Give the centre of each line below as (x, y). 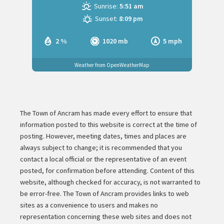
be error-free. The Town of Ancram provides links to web (105, 194)
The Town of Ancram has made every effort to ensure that (106, 113)
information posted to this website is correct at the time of (109, 125)
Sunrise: (106, 6)
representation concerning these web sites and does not (106, 217)
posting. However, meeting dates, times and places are (103, 136)
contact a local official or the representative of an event (103, 159)
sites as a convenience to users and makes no (89, 205)
